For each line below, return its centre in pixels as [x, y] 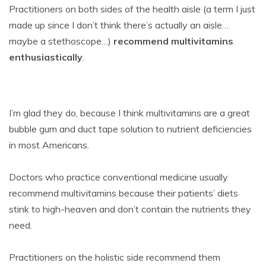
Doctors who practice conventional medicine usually [118, 177]
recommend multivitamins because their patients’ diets [123, 193]
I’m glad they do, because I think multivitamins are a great [129, 113]
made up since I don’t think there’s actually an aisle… [119, 25]
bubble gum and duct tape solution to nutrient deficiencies [130, 129]
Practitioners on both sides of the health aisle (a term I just [132, 9]
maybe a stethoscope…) [61, 41]
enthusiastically [46, 57]
